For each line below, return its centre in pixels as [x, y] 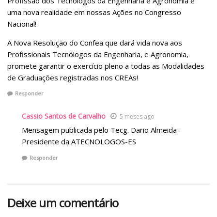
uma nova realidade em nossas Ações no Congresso [94, 12]
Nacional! [22, 23]
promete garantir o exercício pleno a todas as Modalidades [106, 66]
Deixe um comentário [63, 202]
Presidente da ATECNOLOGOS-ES [79, 142]
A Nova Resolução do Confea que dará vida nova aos [95, 42]
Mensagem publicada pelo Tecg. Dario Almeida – [102, 130]
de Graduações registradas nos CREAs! [73, 77]
